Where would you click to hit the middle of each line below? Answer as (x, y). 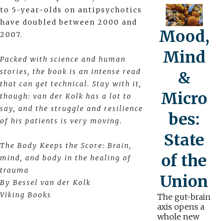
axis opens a (181, 206)
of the (184, 161)
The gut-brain (184, 197)
